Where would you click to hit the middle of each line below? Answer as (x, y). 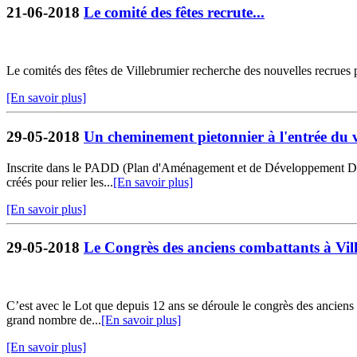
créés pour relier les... (60, 182)
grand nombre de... (54, 320)
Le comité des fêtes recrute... (174, 13)
